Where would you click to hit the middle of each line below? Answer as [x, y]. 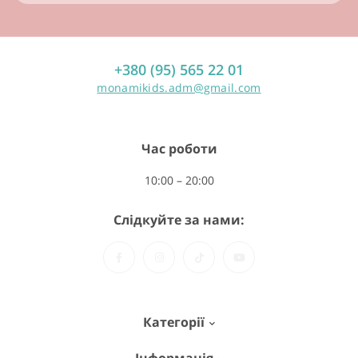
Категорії [174, 322]
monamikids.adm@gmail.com [179, 88]
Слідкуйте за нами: [179, 220]
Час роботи [179, 149]
